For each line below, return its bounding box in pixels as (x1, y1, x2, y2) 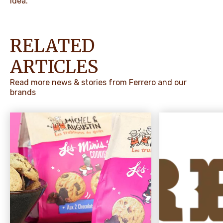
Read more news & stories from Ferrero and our (10, 77, 187, 87)
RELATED (10, 34, 95, 57)
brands (10, 87, 36, 97)
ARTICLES (10, 55, 98, 78)
